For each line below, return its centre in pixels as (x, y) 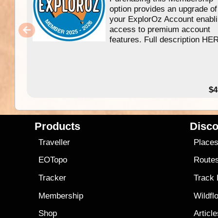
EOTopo (53, 160)
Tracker (53, 178)
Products (58, 126)
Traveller (54, 142)
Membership (61, 196)
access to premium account (160, 29)
